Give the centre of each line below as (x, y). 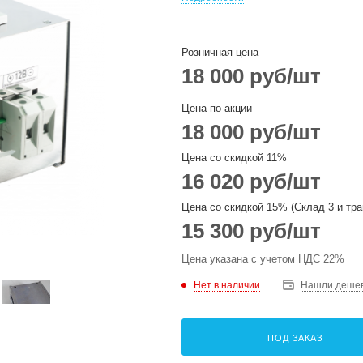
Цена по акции (217, 108)
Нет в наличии (227, 285)
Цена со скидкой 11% (234, 158)
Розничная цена (220, 52)
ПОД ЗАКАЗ (295, 338)
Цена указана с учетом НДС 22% (263, 259)
